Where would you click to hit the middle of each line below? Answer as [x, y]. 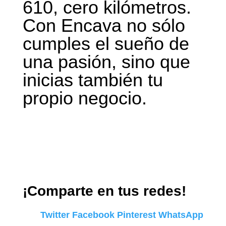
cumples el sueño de [106, 44]
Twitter [55, 215]
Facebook [94, 215]
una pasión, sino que [106, 62]
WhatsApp [181, 215]
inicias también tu [93, 80]
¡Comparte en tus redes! [104, 191]
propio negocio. [84, 98]
